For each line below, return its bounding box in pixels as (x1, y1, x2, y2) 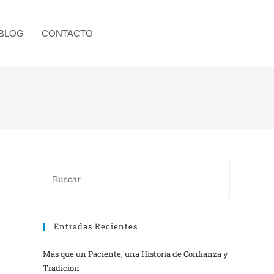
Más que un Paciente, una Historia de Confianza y (43, 248, 228, 259)
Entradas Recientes (54, 221, 138, 232)
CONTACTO (41, 28, 93, 39)
